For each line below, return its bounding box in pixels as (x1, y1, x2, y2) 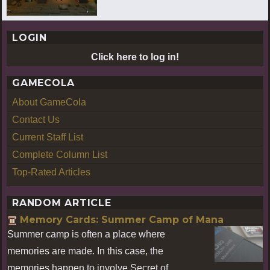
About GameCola (12, 96, 86, 107)
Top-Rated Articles (12, 166, 90, 177)
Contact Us (12, 114, 60, 125)
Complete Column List (12, 149, 107, 160)
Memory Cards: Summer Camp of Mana (20, 213, 224, 225)
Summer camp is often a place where (7, 228, 165, 239)
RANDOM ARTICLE (12, 196, 111, 209)
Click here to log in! (91, 51, 179, 62)
